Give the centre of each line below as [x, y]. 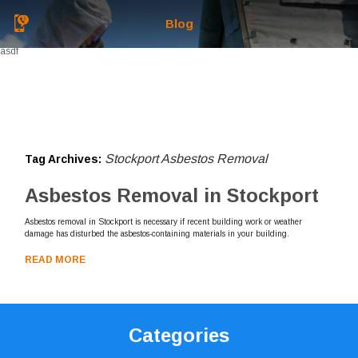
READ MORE [56, 260]
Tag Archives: [65, 159]
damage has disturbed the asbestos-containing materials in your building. [157, 234]
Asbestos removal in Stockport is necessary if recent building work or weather [164, 222]
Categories [179, 335]
